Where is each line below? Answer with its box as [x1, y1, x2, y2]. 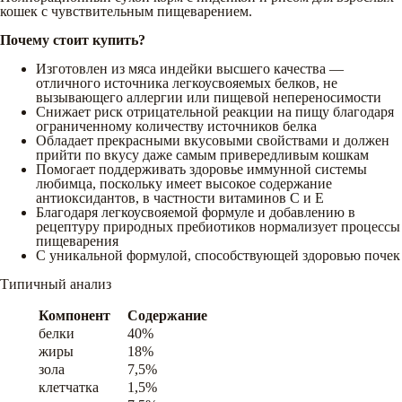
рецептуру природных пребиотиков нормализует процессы [36, 218, 400, 234]
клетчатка [39, 379, 99, 395]
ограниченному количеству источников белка [36, 118, 317, 134]
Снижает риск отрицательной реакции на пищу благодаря [36, 103, 394, 119]
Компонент [39, 307, 110, 323]
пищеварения [36, 232, 118, 249]
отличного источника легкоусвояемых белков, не [36, 74, 337, 91]
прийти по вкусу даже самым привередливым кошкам [36, 146, 369, 162]
